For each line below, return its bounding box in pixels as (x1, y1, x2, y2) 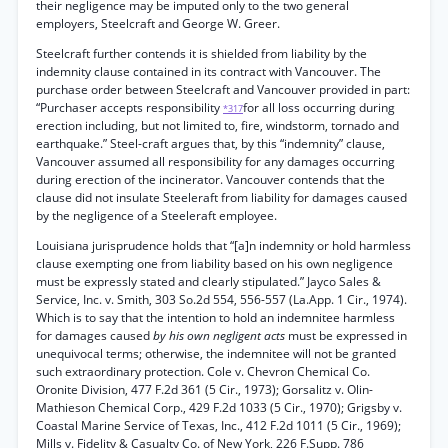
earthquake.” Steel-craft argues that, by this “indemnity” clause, (36, 135, 385, 152)
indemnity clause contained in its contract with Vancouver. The (36, 63, 381, 80)
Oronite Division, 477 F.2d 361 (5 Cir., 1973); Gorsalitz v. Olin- (36, 381, 373, 398)
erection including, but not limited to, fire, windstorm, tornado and (36, 117, 399, 134)
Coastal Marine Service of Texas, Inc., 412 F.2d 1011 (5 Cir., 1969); (36, 417, 401, 434)
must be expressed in (288, 327, 407, 344)
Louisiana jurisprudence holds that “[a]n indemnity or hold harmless (36, 237, 411, 254)
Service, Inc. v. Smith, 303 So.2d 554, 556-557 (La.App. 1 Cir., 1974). (36, 291, 407, 308)
